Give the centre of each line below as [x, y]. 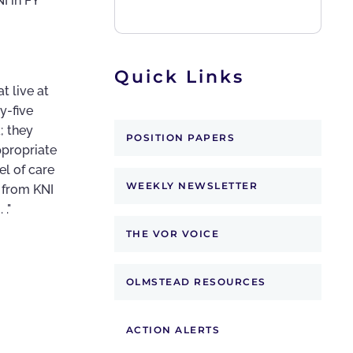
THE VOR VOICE [172, 234]
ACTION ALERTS [173, 330]
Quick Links [179, 77]
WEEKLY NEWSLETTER [191, 186]
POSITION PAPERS [180, 138]
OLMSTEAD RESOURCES [196, 282]
